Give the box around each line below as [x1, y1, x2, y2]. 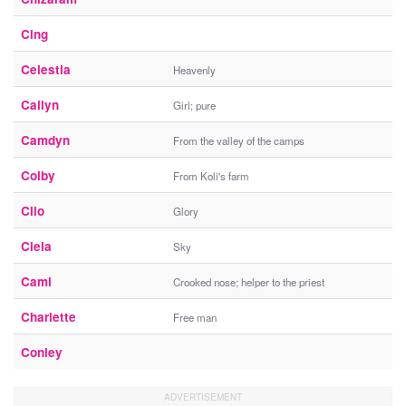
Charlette [21, 308, 76, 326]
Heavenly [173, 63, 216, 78]
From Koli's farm [173, 169, 249, 184]
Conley [21, 343, 63, 362]
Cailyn [21, 96, 59, 114]
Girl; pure [173, 98, 216, 113]
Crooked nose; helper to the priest [173, 275, 324, 290]
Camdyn [21, 131, 70, 150]
